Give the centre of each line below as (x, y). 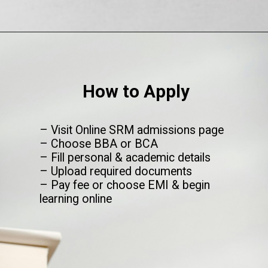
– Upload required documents (116, 172)
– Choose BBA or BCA (99, 144)
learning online (76, 199)
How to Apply (136, 91)
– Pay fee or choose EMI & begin (125, 185)
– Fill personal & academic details (125, 158)
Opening (50, 49)
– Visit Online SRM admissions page (132, 130)
